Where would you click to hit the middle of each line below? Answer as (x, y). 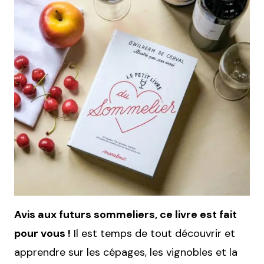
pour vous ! (42, 234)
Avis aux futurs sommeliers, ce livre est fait (126, 215)
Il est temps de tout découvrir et (153, 234)
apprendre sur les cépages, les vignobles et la (126, 253)
